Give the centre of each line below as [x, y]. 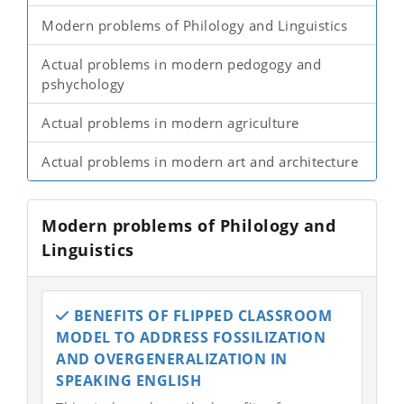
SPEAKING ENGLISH [129, 381]
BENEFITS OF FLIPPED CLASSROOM [202, 316]
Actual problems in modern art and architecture [200, 161]
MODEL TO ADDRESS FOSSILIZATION [191, 337]
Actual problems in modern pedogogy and [181, 64]
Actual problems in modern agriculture [170, 123]
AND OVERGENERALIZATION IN [172, 359]
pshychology [83, 84]
